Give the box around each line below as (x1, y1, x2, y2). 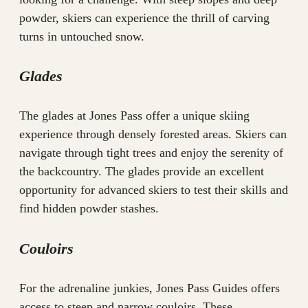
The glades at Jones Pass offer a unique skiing (19, 109, 250, 123)
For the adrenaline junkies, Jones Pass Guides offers (19, 280, 280, 295)
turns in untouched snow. (19, 29, 144, 43)
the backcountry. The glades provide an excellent (19, 164, 264, 179)
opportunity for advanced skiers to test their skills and (19, 183, 288, 197)
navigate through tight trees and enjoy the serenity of (19, 146, 283, 160)
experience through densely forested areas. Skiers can (19, 127, 287, 142)
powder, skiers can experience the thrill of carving (19, 10, 269, 25)
